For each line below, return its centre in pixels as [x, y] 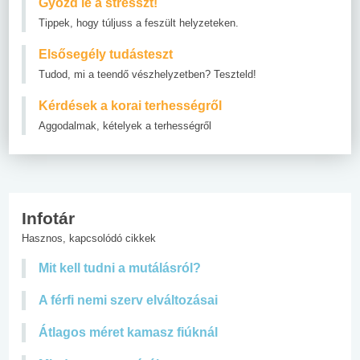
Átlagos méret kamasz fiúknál [128, 332]
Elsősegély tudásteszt [106, 54]
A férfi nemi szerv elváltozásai [128, 300]
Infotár [48, 218]
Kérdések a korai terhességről [130, 105]
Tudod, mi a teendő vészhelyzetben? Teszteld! [147, 74]
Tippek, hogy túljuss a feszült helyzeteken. [139, 22]
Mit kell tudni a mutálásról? [120, 268]
